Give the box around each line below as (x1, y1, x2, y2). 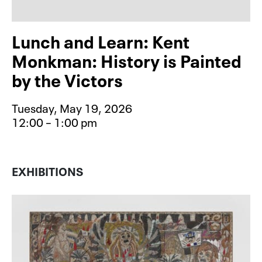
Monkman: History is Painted (12, 46, 242, 73)
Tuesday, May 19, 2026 (12, 98, 132, 116)
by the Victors (12, 65, 123, 92)
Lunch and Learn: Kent (12, 27, 189, 53)
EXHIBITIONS (12, 161, 83, 180)
